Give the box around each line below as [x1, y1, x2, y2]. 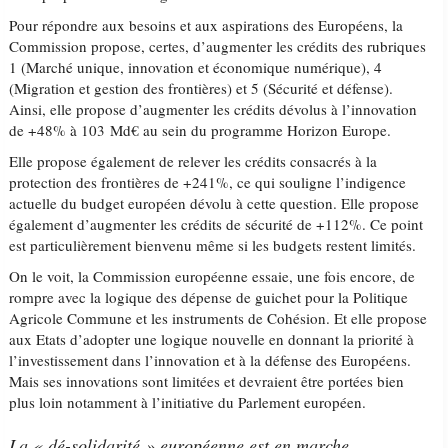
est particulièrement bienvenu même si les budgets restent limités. [9, 235, 417, 255]
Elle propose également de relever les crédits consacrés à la [9, 151, 378, 171]
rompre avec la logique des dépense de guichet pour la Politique [9, 287, 409, 307]
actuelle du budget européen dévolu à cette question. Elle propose [9, 193, 420, 213]
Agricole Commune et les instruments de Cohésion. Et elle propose [9, 308, 428, 328]
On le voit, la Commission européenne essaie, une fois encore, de [9, 266, 416, 286]
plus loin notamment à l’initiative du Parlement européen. [9, 392, 367, 412]
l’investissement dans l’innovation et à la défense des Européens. [9, 350, 412, 370]
